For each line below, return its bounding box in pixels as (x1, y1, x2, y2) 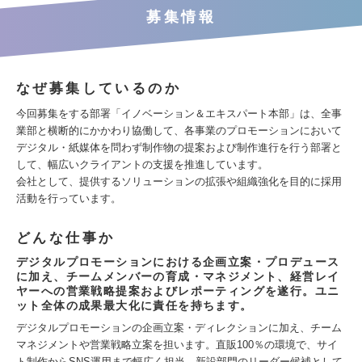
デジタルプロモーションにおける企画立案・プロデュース (16, 255, 340, 268)
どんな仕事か (16, 230, 116, 246)
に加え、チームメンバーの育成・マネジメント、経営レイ (16, 270, 340, 283)
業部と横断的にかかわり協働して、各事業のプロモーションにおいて (16, 124, 342, 137)
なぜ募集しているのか (16, 81, 181, 96)
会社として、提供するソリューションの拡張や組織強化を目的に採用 (16, 175, 342, 187)
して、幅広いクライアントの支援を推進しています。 (16, 158, 268, 170)
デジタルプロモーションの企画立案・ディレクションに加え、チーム (16, 322, 342, 334)
